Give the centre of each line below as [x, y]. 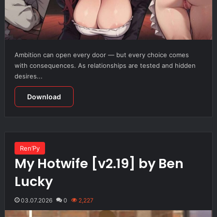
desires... [28, 76]
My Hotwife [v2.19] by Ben [99, 163]
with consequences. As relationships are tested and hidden [105, 65]
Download [44, 96]
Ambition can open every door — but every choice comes [101, 54]
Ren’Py [30, 148]
